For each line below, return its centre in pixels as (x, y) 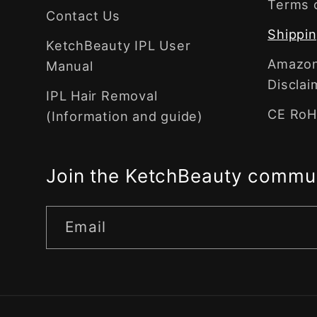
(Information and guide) (125, 116)
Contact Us (83, 15)
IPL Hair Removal (102, 95)
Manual (70, 65)
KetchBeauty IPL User (119, 45)
